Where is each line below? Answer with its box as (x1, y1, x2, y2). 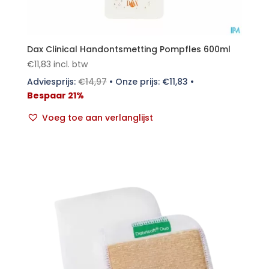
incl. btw (53, 58, 88, 70)
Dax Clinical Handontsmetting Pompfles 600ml (26, 43, 231, 55)
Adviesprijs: (26, 75, 78, 88)
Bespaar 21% (26, 89, 84, 101)
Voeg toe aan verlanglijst (41, 111, 153, 124)
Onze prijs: (115, 75, 162, 88)
